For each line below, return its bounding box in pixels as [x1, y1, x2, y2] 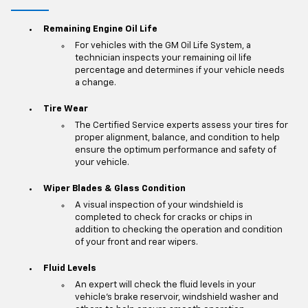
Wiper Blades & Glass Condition [43, 184, 186, 193]
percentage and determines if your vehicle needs [75, 66, 285, 76]
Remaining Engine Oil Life [43, 24, 157, 34]
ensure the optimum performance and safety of [75, 146, 276, 155]
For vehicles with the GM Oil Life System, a [75, 41, 251, 51]
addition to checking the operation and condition [75, 225, 283, 235]
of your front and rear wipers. [75, 238, 198, 247]
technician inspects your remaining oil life [75, 54, 252, 63]
